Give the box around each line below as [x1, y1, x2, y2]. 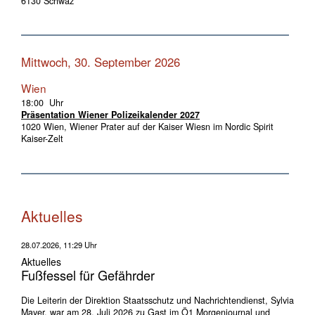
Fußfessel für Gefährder [21, 265, 155, 284]
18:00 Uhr [21, 96, 63, 110]
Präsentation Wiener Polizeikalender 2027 [21, 108, 200, 122]
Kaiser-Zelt [21, 132, 63, 146]
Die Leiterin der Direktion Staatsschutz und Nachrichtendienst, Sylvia [21, 294, 294, 307]
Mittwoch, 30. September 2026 [21, 53, 180, 71]
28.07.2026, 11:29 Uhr [21, 238, 97, 250]
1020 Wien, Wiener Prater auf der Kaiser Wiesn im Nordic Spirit [21, 120, 274, 134]
